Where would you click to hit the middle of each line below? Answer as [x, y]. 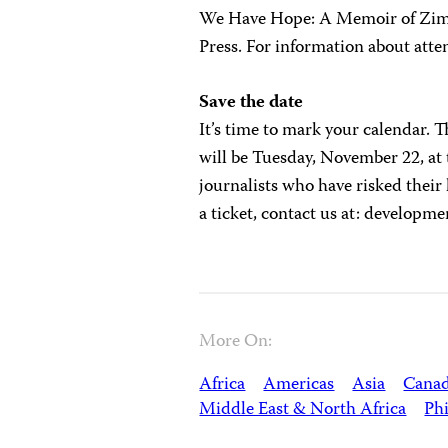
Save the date [251, 103]
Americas [299, 385]
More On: [236, 342]
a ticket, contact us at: [282, 215]
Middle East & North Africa [303, 410]
